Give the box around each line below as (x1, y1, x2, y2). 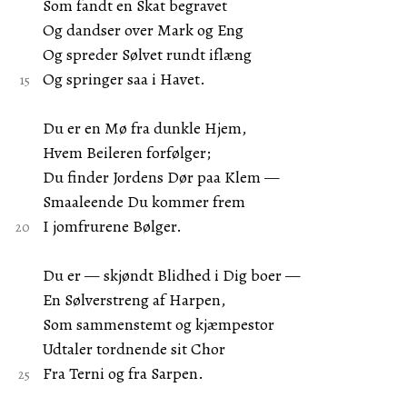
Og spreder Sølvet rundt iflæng (42, 44, 252, 65)
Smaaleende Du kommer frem (42, 191, 245, 213)
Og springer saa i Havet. (42, 68, 205, 90)
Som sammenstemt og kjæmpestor (42, 313, 274, 335)
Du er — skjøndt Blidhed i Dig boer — (42, 264, 301, 286)
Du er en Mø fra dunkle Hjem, (42, 117, 246, 139)
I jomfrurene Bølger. (42, 215, 182, 237)
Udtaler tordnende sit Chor (42, 338, 225, 360)
